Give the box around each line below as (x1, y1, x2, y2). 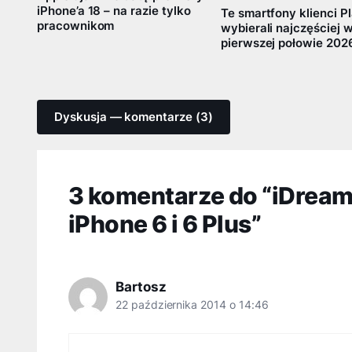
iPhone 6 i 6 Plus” (68, 210, 262, 239)
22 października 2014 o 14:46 (115, 299, 269, 312)
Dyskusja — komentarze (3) (54, 110, 213, 125)
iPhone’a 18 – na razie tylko (37, 3, 191, 18)
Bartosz (115, 279, 167, 295)
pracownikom (37, 18, 115, 33)
